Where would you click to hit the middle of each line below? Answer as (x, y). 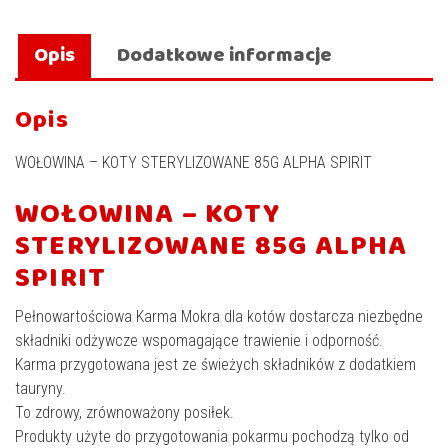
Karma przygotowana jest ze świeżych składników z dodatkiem (215, 364)
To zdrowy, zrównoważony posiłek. (124, 412)
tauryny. (40, 388)
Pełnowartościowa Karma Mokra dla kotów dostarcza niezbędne (219, 316)
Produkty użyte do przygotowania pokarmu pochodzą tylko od (212, 436)
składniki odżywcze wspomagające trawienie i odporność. (199, 340)
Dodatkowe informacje (224, 55)
